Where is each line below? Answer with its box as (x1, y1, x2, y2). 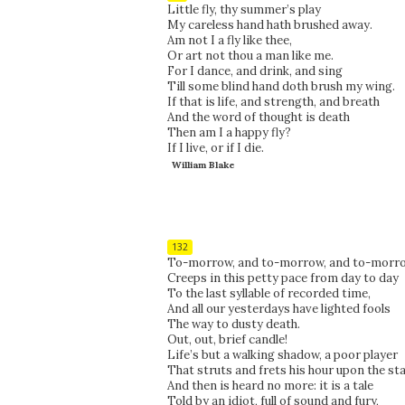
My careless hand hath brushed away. (166, 16, 372, 33)
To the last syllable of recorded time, (166, 285, 371, 301)
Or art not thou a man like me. (166, 47, 334, 63)
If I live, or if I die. (166, 139, 264, 155)
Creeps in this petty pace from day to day (166, 269, 399, 286)
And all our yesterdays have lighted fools (166, 300, 391, 316)
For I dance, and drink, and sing (166, 62, 343, 79)
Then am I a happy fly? (166, 124, 291, 140)
